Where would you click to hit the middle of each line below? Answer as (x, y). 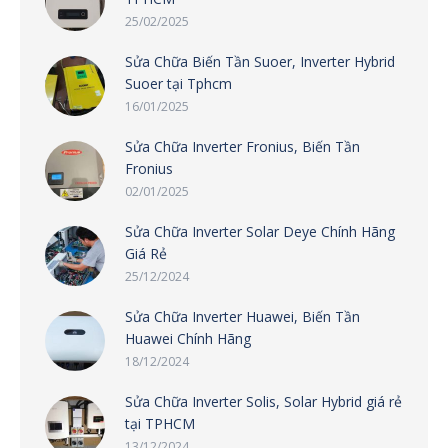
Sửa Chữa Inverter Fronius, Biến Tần (242, 146)
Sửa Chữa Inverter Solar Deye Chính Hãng (260, 231)
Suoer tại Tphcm (178, 83)
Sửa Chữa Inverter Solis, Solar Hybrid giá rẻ (263, 401)
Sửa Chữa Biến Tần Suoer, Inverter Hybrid (260, 61)
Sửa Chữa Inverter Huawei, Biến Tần (242, 316)
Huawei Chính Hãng (188, 338)
